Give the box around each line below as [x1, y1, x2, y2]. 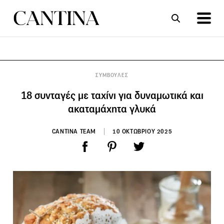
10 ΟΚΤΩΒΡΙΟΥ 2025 [112, 127, 172, 135]
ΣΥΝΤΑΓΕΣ [48, 68, 80, 77]
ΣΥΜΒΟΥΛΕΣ [95, 71, 128, 78]
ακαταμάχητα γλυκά [68, 102, 156, 115]
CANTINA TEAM [51, 127, 96, 135]
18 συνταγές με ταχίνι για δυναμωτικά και [20, 88, 203, 102]
